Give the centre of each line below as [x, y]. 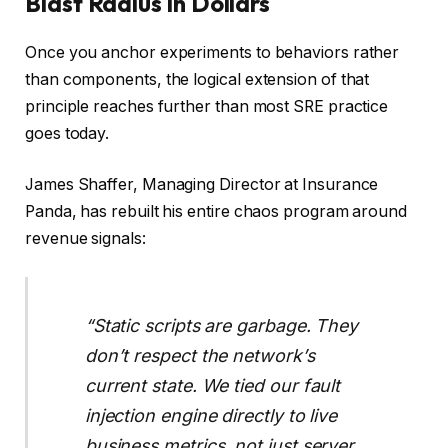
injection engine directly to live [211, 415]
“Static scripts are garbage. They [221, 325]
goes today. [67, 133]
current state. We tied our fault [212, 385]
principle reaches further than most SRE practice [207, 106]
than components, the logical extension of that [197, 79]
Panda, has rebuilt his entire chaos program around [216, 212]
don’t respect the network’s [199, 355]
